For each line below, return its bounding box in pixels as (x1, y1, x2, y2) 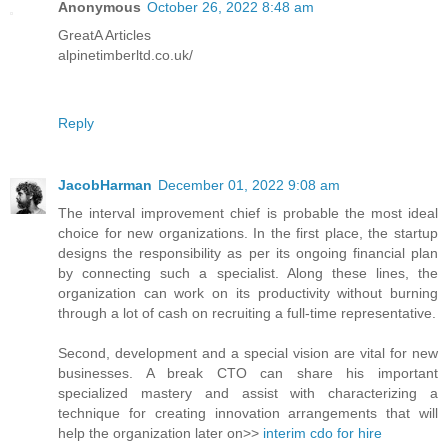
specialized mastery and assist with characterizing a (58, 385, 438, 402)
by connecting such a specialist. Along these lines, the (58, 265, 438, 282)
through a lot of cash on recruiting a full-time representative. (58, 305, 436, 322)
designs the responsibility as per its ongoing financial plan (58, 245, 438, 262)
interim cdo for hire (263, 425, 382, 442)
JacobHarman (58, 177, 152, 194)
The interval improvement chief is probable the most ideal (58, 205, 438, 222)
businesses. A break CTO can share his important (58, 365, 438, 382)
